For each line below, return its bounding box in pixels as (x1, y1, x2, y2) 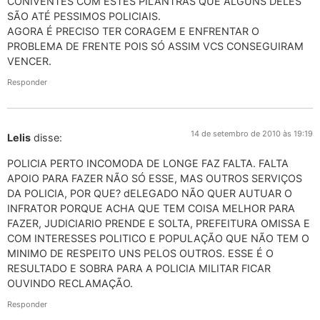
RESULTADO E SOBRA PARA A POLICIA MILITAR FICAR (7, 261, 271, 274)
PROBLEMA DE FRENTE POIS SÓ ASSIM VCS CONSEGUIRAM (7, 39, 304, 52)
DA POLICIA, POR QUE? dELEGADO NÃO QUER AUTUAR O (7, 186, 292, 199)
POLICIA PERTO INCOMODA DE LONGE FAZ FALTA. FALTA (7, 156, 289, 169)
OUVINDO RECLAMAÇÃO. (7, 276, 133, 289)
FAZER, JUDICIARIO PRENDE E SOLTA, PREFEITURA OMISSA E (7, 216, 310, 229)
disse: (34, 131, 62, 144)
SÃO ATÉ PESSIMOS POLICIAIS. (7, 9, 161, 22)
